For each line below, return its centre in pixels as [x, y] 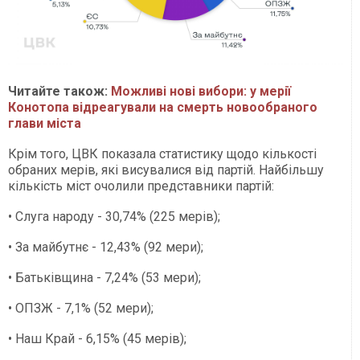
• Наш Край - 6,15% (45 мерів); [97, 339]
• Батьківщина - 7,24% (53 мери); [104, 278]
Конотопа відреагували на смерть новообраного [163, 108]
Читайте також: [59, 92]
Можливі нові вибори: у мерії [201, 92]
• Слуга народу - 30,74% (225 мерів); [114, 217]
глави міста [45, 124]
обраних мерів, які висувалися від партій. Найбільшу [166, 170]
